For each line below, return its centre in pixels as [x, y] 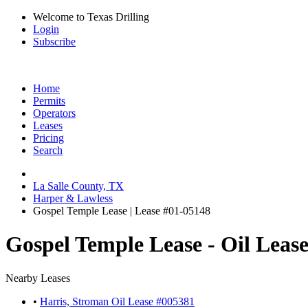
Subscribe [54, 42]
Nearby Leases [38, 278]
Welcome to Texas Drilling [91, 17]
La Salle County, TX [78, 186]
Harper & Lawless [73, 198]
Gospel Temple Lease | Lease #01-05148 [122, 211]
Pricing [48, 138]
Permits [49, 101]
